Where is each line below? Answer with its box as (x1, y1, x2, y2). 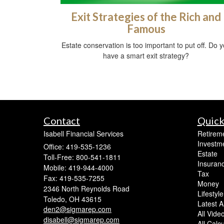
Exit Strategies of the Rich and (71, 10, 221, 24)
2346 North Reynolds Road (43, 183, 129, 194)
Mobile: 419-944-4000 (43, 162, 113, 173)
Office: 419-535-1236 (43, 141, 111, 152)
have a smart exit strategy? (103, 50, 189, 61)
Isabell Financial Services (43, 128, 123, 139)
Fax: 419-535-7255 (43, 173, 104, 183)
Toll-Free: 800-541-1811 (43, 152, 121, 162)
